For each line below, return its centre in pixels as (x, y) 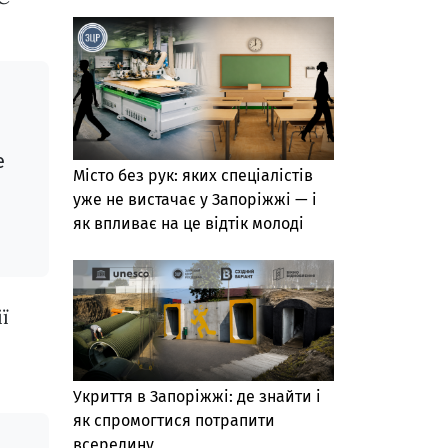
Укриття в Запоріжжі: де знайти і (197, 396)
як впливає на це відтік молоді (188, 224)
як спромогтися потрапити (174, 420)
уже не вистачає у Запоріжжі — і (195, 200)
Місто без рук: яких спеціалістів (193, 176)
